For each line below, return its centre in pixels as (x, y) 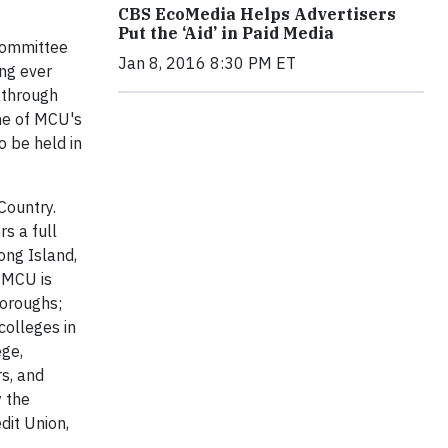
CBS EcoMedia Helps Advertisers (257, 14)
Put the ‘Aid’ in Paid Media (226, 33)
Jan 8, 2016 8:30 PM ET (207, 63)
